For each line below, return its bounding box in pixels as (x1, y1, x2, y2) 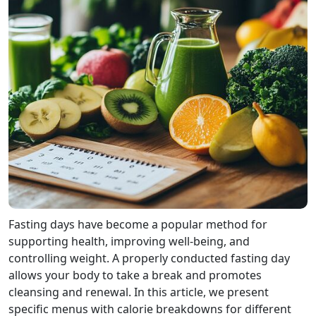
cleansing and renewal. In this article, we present (8, 284, 269, 300)
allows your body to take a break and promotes (8, 267, 262, 283)
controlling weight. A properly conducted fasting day (8, 250, 290, 266)
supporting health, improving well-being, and (8, 233, 250, 249)
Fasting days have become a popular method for (8, 217, 267, 232)
